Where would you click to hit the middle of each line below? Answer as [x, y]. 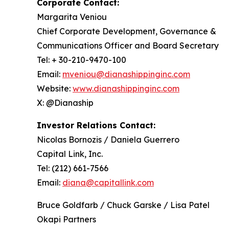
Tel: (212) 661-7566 [73, 168]
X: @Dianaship [65, 103]
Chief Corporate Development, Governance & [127, 31]
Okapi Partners [66, 220]
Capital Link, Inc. [70, 154]
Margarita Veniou [72, 17]
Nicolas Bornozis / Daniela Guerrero [108, 140]
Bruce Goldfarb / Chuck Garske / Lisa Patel [123, 205]
